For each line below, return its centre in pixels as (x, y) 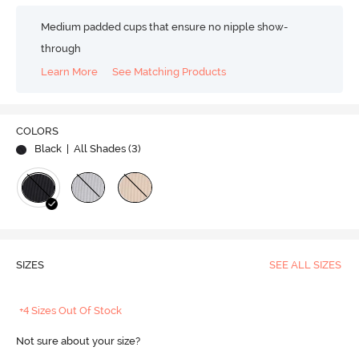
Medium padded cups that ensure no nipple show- (165, 27)
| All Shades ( (97, 149)
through (61, 48)
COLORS (37, 131)
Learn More (70, 71)
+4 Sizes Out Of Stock (71, 311)
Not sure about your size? (78, 341)
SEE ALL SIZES (305, 265)
